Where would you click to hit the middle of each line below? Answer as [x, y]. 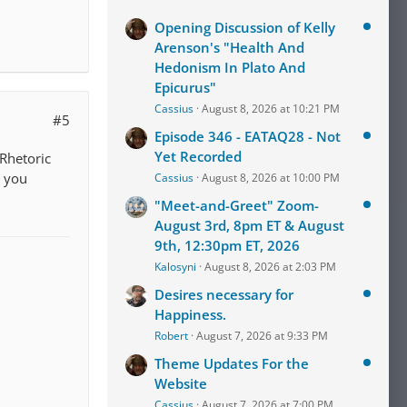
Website [181, 383]
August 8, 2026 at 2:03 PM [270, 267]
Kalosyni [175, 267]
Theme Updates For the [232, 363]
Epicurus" [185, 87]
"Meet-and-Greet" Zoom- [237, 205]
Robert [171, 336]
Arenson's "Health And [229, 47]
